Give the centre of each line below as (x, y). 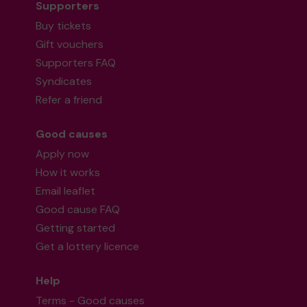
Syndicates (64, 82)
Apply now (63, 154)
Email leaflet (66, 191)
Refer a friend (69, 100)
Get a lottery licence (88, 247)
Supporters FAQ (76, 63)
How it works (68, 173)
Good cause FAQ (78, 210)
